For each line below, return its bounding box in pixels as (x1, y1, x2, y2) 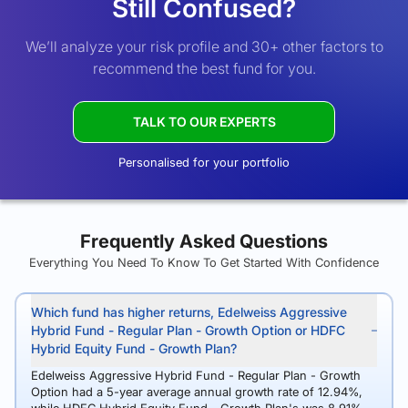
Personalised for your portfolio (118, 155, 290, 169)
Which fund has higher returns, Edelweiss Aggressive (31, 304, 347, 320)
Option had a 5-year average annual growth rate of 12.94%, (31, 384, 362, 399)
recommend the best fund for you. (92, 59, 316, 77)
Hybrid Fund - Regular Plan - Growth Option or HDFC (31, 322, 345, 338)
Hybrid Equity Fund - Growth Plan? (31, 341, 237, 356)
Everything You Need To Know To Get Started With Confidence (29, 255, 379, 270)
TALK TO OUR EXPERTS (132, 114, 276, 129)
